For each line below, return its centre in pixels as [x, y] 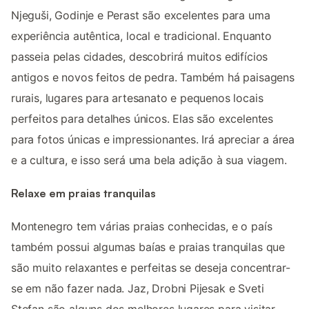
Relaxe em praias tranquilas [83, 193]
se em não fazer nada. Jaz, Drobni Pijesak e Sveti [138, 289]
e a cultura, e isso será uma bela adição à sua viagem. [149, 160]
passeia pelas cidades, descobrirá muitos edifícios [140, 56]
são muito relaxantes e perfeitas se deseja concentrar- [151, 268]
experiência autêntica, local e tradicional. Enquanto [141, 36]
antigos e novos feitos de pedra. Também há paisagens [153, 77]
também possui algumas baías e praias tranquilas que [148, 247]
